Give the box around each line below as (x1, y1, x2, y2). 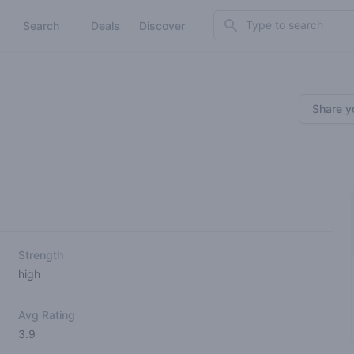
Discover (139, 19, 185, 32)
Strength (17, 248, 63, 262)
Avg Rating (17, 308, 75, 322)
